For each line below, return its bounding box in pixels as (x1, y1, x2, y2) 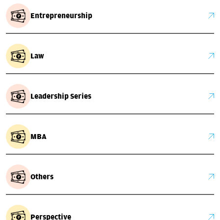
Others (30, 172, 54, 181)
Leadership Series (30, 91, 91, 101)
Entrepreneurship (30, 11, 92, 20)
